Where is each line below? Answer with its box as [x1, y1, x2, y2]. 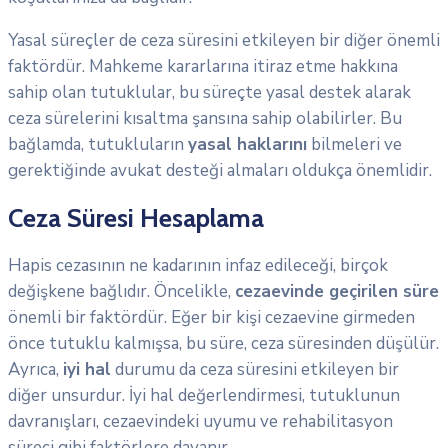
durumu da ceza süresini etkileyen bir [111, 357, 399, 381]
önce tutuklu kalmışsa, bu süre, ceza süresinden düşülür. [8, 331, 439, 355]
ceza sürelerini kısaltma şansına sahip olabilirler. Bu [8, 107, 402, 131]
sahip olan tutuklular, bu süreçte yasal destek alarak [8, 81, 411, 105]
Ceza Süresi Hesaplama [8, 202, 264, 234]
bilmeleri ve [307, 133, 402, 157]
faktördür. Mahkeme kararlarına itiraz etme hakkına [8, 55, 398, 79]
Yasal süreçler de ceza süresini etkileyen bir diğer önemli [8, 29, 440, 53]
